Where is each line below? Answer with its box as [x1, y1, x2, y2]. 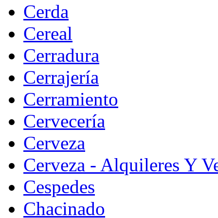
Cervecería [23, 110, 105, 131]
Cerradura [23, 44, 99, 66]
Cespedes [23, 176, 95, 197]
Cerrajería [23, 66, 99, 88]
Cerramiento [23, 88, 118, 109]
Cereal [23, 22, 73, 44]
